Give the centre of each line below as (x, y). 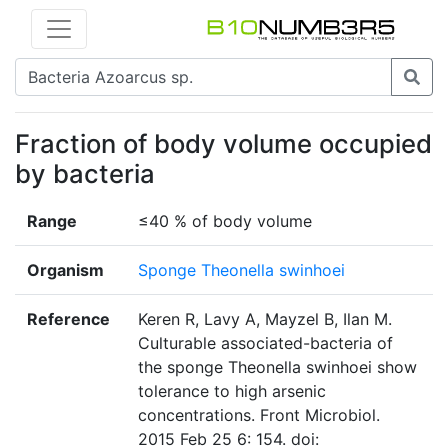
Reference (68, 319)
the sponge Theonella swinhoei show (277, 367)
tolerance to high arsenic (232, 391)
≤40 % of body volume (225, 221)
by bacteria (85, 174)
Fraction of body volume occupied (223, 144)
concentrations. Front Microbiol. (259, 415)
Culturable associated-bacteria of (265, 343)
